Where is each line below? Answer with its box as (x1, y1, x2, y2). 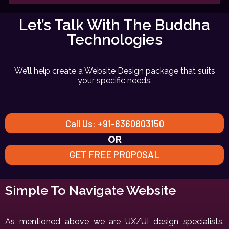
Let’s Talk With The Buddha (19, 16, 210, 34)
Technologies (66, 31, 163, 49)
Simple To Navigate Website (5, 182, 176, 198)
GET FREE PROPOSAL (70, 148, 159, 161)
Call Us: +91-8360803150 (65, 117, 164, 129)
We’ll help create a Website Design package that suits (14, 66, 215, 76)
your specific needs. (77, 76, 152, 85)
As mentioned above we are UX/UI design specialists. (5, 217, 224, 227)
